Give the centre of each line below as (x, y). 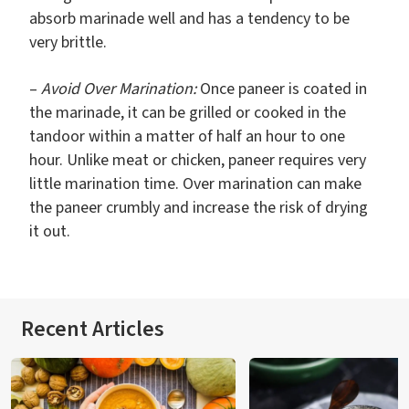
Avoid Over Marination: (119, 89)
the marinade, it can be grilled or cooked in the (188, 113)
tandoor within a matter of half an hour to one (187, 137)
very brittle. (68, 43)
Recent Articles (93, 330)
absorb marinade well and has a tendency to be (189, 19)
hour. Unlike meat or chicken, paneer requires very (198, 161)
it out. (50, 232)
